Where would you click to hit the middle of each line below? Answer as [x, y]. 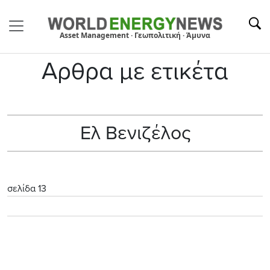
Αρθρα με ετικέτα [135, 71]
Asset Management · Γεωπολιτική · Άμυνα [135, 35]
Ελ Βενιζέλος [135, 133]
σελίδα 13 [27, 188]
